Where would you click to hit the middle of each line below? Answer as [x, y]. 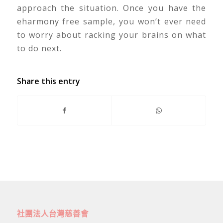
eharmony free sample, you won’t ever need [111, 22]
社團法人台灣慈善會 [53, 214]
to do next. [39, 49]
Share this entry [48, 81]
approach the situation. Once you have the [111, 8]
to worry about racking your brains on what [111, 35]
